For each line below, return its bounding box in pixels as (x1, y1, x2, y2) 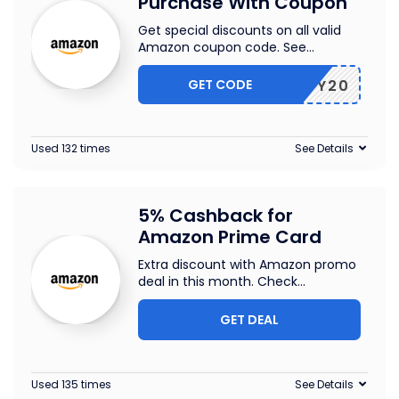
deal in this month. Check (138, 273, 297, 290)
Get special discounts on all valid (138, 21, 341, 39)
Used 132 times (31, 141, 110, 156)
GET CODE (188, 76, 253, 94)
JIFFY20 (281, 76, 350, 96)
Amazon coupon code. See (138, 38, 306, 56)
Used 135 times (31, 377, 111, 392)
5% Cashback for (138, 203, 293, 228)
